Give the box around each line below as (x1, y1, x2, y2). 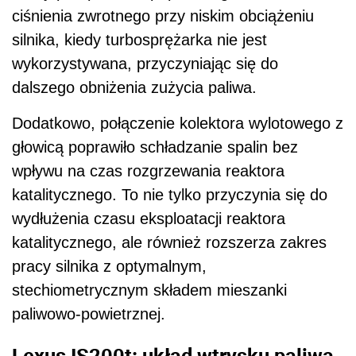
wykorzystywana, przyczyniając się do (12, 55, 278, 73)
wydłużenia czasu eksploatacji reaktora (12, 210, 285, 228)
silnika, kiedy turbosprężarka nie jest (12, 31, 267, 49)
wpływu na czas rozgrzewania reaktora (12, 162, 284, 180)
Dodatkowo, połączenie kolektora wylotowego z (12, 114, 343, 133)
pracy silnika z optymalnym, (12, 257, 207, 276)
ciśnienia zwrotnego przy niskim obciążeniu (12, 7, 314, 25)
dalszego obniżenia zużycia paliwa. (12, 79, 257, 97)
